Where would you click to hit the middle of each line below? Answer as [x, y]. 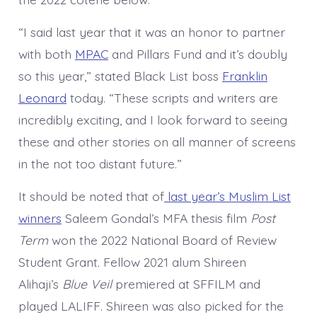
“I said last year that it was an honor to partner [151, 32]
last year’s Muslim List [227, 196]
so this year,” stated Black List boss [120, 76]
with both [46, 54]
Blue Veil [87, 284]
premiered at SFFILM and [186, 284]
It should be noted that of [91, 196]
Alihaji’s [40, 284]
